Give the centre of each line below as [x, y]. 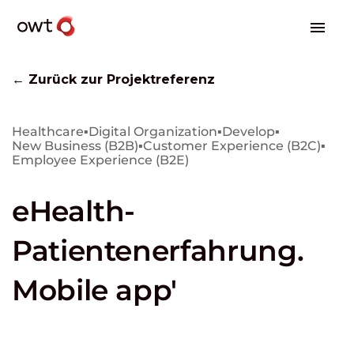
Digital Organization [153, 132]
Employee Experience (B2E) [100, 160]
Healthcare [48, 132]
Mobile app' [95, 290]
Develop [249, 132]
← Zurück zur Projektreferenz [113, 79]
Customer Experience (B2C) [232, 146]
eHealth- [74, 211]
